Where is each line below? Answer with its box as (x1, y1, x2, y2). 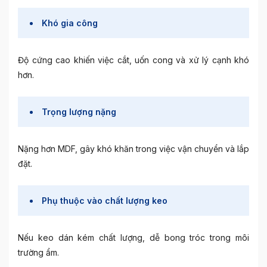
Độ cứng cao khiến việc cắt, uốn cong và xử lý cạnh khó (18, 55, 249, 65)
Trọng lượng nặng (42, 107, 116, 117)
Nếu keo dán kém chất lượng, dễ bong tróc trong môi (18, 232, 249, 243)
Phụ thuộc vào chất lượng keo (42, 195, 167, 206)
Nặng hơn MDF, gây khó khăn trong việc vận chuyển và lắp (18, 144, 249, 154)
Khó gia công (42, 18, 98, 28)
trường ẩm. (18, 247, 59, 257)
